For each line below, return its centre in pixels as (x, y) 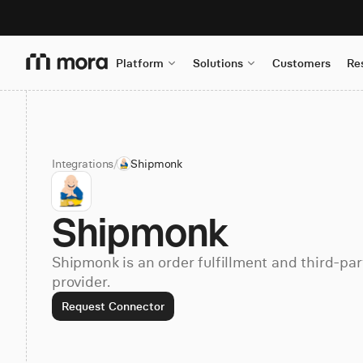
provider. (81, 282)
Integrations (83, 164)
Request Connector (113, 306)
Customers (301, 63)
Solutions (218, 63)
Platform (140, 63)
